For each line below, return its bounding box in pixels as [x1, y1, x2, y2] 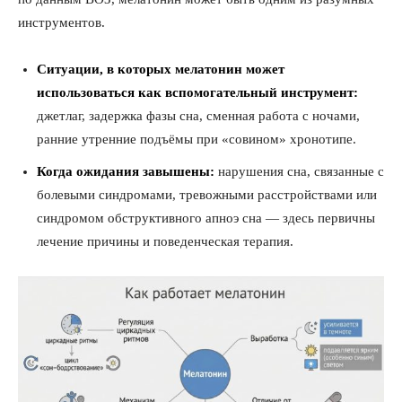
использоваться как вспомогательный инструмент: [37, 85, 358, 100]
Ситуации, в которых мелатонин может [37, 62, 284, 76]
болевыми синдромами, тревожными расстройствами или [37, 188, 377, 202]
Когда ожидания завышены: [37, 164, 214, 179]
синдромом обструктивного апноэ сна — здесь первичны [37, 211, 375, 225]
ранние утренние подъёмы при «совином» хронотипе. [37, 132, 356, 146]
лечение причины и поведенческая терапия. [37, 234, 293, 249]
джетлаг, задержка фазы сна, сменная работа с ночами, [37, 109, 360, 123]
